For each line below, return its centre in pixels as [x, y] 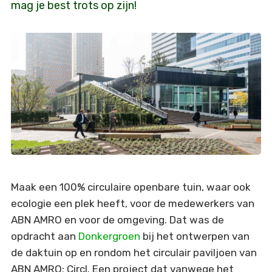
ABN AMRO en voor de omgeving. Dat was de [117, 220]
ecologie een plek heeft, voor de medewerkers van [132, 204]
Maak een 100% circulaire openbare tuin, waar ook [131, 187]
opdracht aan [44, 236]
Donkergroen [109, 236]
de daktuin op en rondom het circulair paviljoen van [134, 253]
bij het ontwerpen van [195, 236]
